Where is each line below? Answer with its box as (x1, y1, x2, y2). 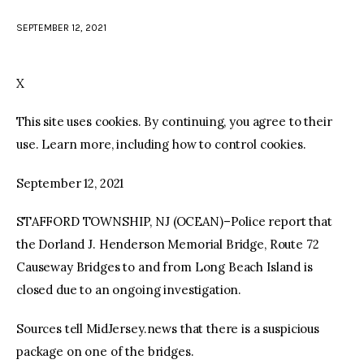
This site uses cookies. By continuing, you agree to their (16, 114, 332, 130)
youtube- (212, 32, 264, 48)
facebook (141, 32, 195, 48)
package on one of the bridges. (16, 343, 194, 359)
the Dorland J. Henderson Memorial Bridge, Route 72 (16, 236, 319, 253)
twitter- (175, 32, 222, 48)
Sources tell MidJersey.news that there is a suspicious (16, 320, 319, 336)
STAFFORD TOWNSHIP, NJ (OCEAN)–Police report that (16, 214, 332, 230)
